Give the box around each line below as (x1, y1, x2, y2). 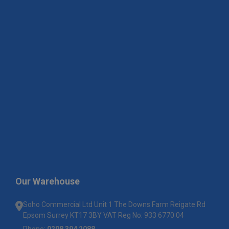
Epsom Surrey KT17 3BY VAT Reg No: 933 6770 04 (23, 211, 184, 220)
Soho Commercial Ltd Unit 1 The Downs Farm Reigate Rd (23, 200, 205, 209)
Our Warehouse (15, 176, 80, 187)
